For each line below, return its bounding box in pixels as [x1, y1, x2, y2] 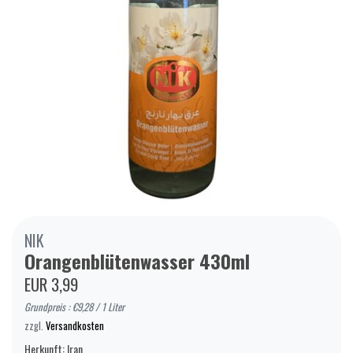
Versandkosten [46, 318, 104, 333]
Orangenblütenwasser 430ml [24, 246, 250, 275]
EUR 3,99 [24, 271, 78, 296]
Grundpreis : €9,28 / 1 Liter [24, 299, 124, 314]
